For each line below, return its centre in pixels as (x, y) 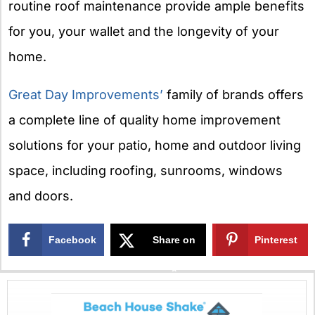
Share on (174, 240)
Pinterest (276, 240)
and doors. (41, 195)
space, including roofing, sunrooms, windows (146, 170)
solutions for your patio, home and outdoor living (155, 145)
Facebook (73, 240)
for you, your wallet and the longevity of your (144, 31)
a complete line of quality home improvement (144, 120)
